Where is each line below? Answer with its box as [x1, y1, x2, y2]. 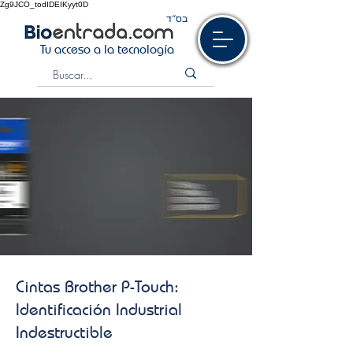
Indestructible [16, 322, 117, 342]
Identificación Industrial [16, 299, 182, 319]
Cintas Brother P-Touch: [16, 277, 179, 296]
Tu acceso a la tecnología [40, 42, 174, 57]
